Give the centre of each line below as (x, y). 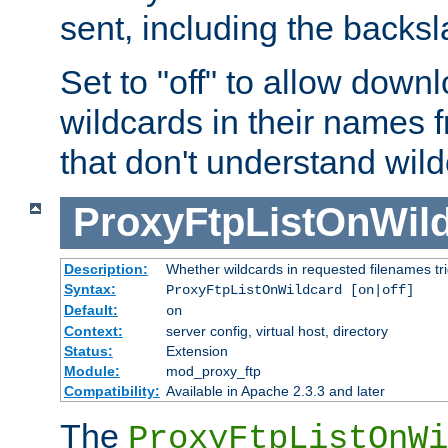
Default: (90, 309)
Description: (105, 268)
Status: (88, 350)
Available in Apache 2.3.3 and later (275, 390)
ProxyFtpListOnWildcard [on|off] (289, 289)
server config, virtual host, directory (276, 330)
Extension (196, 350)
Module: (91, 370)
